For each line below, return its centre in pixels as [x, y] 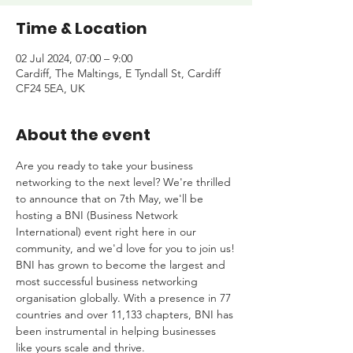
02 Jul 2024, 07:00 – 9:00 [74, 58]
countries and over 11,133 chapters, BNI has [126, 314]
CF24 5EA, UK [50, 88]
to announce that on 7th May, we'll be [111, 199]
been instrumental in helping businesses [117, 331]
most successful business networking [108, 281]
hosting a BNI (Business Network [98, 215]
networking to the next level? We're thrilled [125, 182]
